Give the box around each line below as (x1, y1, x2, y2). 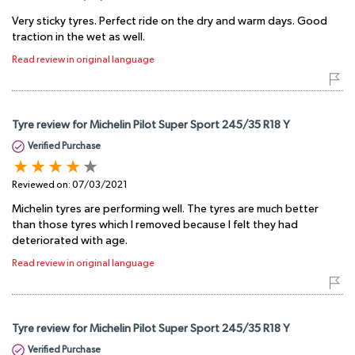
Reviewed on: (12, 179, 72, 190)
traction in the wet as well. (12, 31, 145, 43)
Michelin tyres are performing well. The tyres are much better (12, 203, 319, 215)
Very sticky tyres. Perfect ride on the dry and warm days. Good (12, 15, 327, 27)
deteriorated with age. (12, 235, 128, 246)
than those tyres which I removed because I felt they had (12, 219, 298, 231)
